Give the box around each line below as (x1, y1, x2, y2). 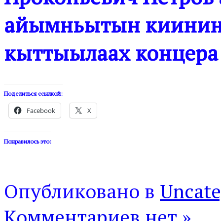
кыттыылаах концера (4, 38, 218, 67)
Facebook (27, 106, 55, 115)
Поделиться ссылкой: (4, 90, 63, 98)
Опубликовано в (4, 178, 160, 204)
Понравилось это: (4, 138, 51, 146)
